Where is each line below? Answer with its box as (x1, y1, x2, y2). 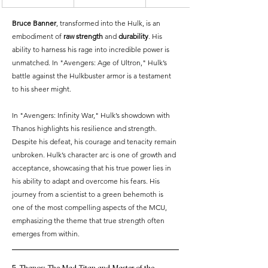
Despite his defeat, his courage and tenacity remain (12, 137, 178, 147)
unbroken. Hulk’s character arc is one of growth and (12, 150, 178, 160)
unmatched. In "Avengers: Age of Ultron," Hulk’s (12, 58, 169, 68)
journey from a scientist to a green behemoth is (12, 190, 165, 199)
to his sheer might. (12, 84, 71, 94)
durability (118, 32, 148, 41)
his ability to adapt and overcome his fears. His (12, 176, 162, 186)
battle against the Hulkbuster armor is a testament (12, 71, 173, 81)
